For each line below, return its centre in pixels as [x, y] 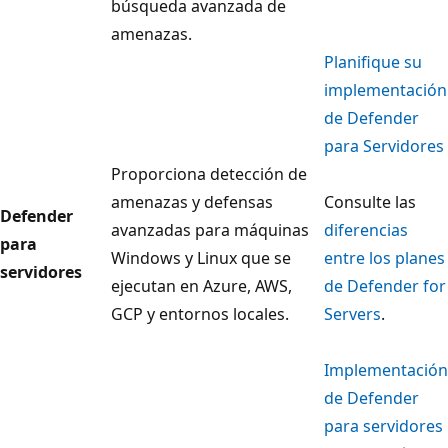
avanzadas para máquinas [210, 230]
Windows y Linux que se [201, 258]
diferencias [366, 230]
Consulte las [370, 202]
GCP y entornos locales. [200, 314]
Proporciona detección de [209, 174]
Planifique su [373, 62]
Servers [352, 314]
